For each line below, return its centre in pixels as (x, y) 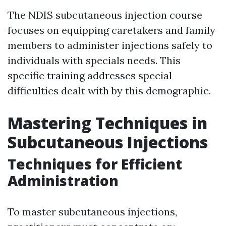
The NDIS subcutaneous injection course (105, 15)
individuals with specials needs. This (94, 61)
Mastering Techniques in (107, 123)
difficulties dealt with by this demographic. (109, 91)
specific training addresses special (90, 76)
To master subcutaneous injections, (92, 212)
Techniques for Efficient (95, 164)
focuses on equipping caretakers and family (111, 30)
